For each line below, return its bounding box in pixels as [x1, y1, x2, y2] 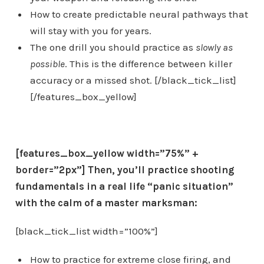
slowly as [195, 41, 233, 54]
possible [29, 58, 65, 70]
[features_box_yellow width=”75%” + [15, 147, 199, 160]
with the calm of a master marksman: [15, 197, 197, 209]
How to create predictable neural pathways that [29, 8, 248, 21]
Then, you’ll [85, 164, 147, 176]
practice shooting [147, 164, 235, 176]
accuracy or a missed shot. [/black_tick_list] [29, 74, 236, 87]
